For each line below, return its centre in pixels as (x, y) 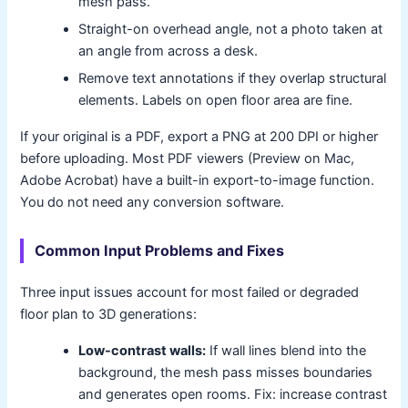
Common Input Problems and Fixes (160, 250)
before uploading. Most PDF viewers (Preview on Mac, (188, 158)
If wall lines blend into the (286, 350)
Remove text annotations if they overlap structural (233, 78)
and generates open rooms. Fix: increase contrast (233, 394)
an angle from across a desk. (168, 51)
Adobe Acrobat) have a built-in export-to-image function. (198, 180)
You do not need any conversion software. (153, 202)
